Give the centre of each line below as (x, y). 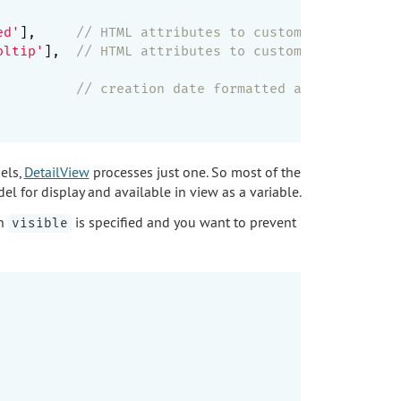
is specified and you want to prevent (183, 222)
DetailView (56, 171)
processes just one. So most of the (195, 171)
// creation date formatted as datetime (229, 88)
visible (39, 223)
